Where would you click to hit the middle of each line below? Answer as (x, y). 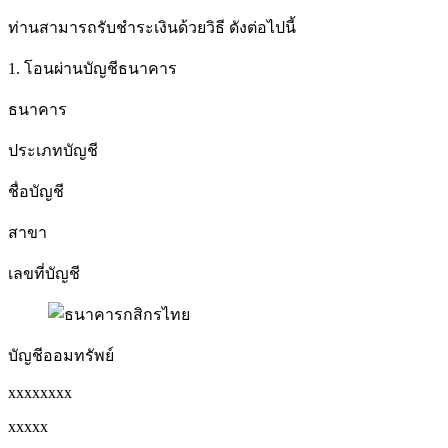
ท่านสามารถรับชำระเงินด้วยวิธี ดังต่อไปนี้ (152, 27)
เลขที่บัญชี (44, 273)
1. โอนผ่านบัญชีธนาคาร (92, 68)
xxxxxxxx (40, 392)
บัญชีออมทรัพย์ (61, 355)
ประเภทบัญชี (53, 150)
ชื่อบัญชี (36, 191)
